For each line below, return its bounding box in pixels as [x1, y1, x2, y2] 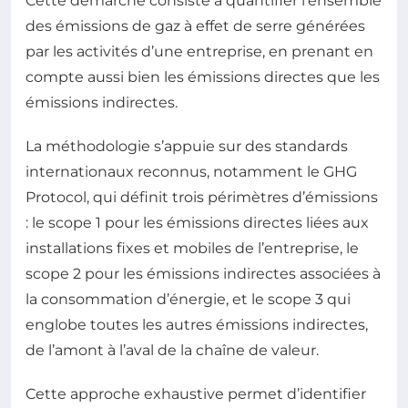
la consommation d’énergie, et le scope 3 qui [25, 291, 351, 308]
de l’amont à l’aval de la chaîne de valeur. [25, 342, 319, 359]
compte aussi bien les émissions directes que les [25, 68, 380, 86]
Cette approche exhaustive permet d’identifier [25, 385, 366, 403]
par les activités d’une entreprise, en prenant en [25, 43, 373, 60]
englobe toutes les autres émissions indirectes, [25, 316, 368, 333]
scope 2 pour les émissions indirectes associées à [25, 265, 381, 282]
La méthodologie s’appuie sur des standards [25, 138, 348, 155]
